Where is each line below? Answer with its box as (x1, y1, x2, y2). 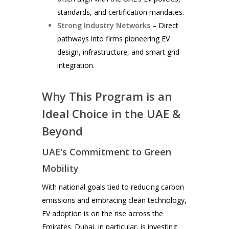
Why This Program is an (42, 88, 172, 104)
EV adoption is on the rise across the (42, 208, 164, 218)
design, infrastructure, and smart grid (57, 47, 180, 57)
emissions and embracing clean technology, (42, 195, 187, 205)
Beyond (42, 123, 83, 139)
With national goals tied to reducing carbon (42, 181, 185, 192)
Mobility (42, 162, 79, 174)
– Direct (150, 20, 179, 30)
